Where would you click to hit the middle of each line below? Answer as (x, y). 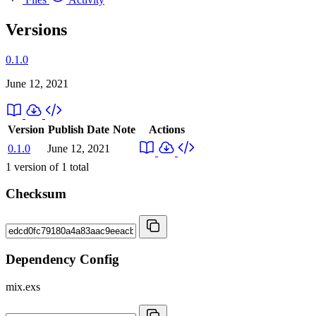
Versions (36, 29)
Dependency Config (62, 259)
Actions (166, 129)
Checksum (36, 194)
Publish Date (79, 129)
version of (36, 166)
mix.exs (23, 286)
